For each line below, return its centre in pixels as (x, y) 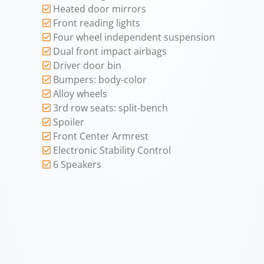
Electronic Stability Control (112, 151)
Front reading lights (97, 23)
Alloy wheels (80, 94)
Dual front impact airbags (110, 52)
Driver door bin (88, 66)
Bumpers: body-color (100, 80)
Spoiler (69, 122)
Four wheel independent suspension (134, 37)
